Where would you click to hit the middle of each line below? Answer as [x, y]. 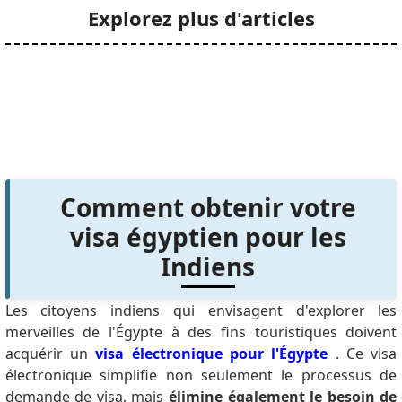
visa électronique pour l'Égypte [212, 353]
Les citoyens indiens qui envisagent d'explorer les [201, 310]
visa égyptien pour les [208, 236]
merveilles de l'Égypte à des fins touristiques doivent [201, 332]
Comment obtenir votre [208, 207]
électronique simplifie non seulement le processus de [201, 375]
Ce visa [371, 353]
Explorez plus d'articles [201, 17]
